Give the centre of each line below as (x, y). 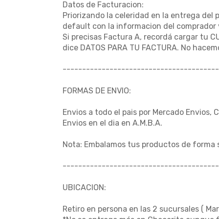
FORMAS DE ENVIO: (97, 91)
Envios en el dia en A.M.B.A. (112, 123)
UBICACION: (84, 187)
